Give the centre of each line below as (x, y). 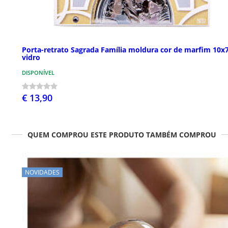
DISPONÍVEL (38, 73)
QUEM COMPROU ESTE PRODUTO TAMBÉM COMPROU (122, 135)
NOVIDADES (42, 173)
